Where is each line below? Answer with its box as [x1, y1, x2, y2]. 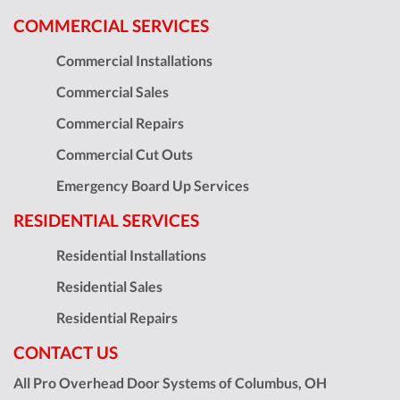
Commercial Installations [56, 51, 212, 69]
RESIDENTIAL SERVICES [13, 209, 199, 230]
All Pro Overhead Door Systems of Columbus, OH [13, 373, 327, 391]
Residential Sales [56, 277, 162, 295]
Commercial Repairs [56, 113, 184, 131]
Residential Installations [56, 246, 206, 263]
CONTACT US [13, 341, 118, 362]
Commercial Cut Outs [56, 145, 193, 162]
